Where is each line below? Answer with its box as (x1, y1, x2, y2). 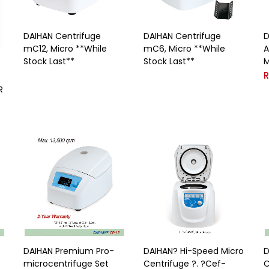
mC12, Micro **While (23, 42, 107, 55)
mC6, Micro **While (144, 42, 225, 55)
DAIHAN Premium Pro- (23, 244, 114, 257)
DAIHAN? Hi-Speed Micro (144, 244, 244, 257)
